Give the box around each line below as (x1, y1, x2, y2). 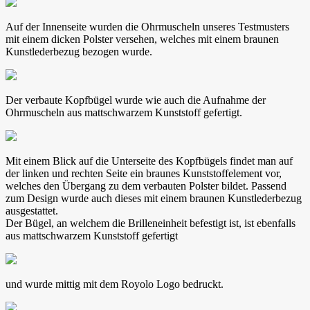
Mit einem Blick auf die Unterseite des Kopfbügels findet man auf (6, 155, 293, 167)
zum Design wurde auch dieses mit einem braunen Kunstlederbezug (6, 192, 302, 205)
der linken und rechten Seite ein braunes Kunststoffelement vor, (6, 167, 282, 180)
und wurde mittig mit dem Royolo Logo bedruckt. (6, 278, 224, 291)
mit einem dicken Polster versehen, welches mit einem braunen (6, 33, 279, 46)
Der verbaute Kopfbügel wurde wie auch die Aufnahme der (6, 94, 266, 107)
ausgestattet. (6, 205, 58, 217)
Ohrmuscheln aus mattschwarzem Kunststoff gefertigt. (6, 107, 242, 119)
